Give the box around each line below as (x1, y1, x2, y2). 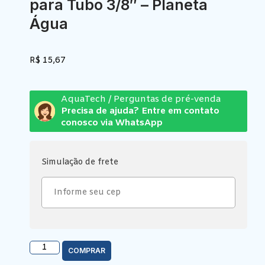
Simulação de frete (41, 156, 118, 168)
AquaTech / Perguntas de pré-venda (60, 93, 221, 105)
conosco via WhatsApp (60, 117, 163, 129)
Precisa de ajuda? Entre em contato (60, 105, 219, 117)
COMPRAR (67, 246, 105, 256)
